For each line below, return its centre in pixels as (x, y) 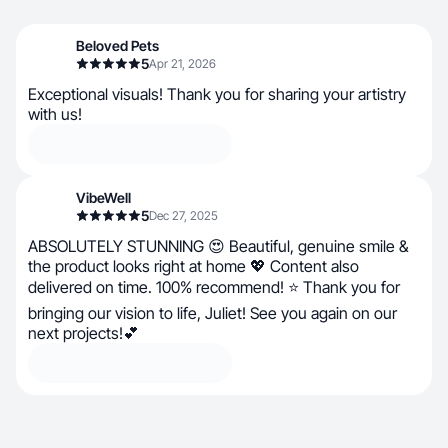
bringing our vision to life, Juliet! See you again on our (212, 313)
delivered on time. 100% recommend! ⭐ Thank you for (214, 287)
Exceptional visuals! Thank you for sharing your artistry (217, 94)
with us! (55, 114)
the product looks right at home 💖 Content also (193, 266)
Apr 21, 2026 (182, 63)
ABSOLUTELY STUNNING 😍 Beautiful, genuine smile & (218, 246)
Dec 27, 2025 (183, 215)
